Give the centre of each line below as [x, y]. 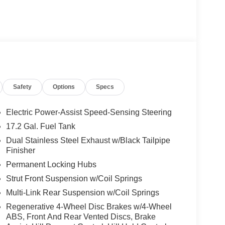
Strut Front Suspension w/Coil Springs [74, 178]
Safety [23, 87]
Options [64, 87]
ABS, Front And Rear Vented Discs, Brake [81, 216]
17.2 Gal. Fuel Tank [40, 126]
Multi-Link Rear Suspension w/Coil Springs [82, 192]
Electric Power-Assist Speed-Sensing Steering [89, 112]
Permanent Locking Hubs [51, 164]
